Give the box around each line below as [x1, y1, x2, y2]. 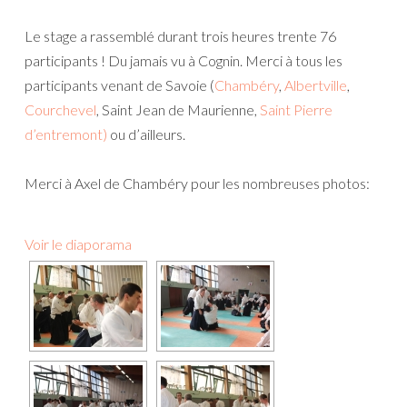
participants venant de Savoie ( [25, 75, 214, 94]
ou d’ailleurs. [107, 124, 185, 143]
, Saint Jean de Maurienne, [96, 100, 260, 118]
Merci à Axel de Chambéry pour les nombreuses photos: [25, 174, 370, 192]
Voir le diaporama [25, 234, 132, 253]
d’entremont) [25, 124, 107, 143]
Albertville [284, 75, 347, 94]
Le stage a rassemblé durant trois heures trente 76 [25, 26, 336, 45]
